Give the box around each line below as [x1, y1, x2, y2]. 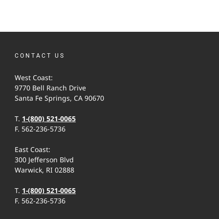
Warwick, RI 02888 [15, 165, 74, 175]
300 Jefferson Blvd [15, 155, 74, 165]
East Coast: [15, 145, 50, 154]
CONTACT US [15, 52, 65, 60]
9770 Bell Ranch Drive [15, 83, 86, 93]
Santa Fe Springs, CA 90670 [15, 93, 104, 103]
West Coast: [15, 73, 53, 83]
